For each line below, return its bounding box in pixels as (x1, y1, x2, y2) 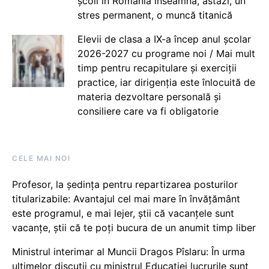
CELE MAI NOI (12, 153, 70, 163)
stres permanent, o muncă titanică (77, 8, 232, 21)
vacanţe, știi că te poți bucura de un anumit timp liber (12, 221, 256, 234)
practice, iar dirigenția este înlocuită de (77, 76, 255, 88)
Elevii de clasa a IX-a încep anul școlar (77, 32, 251, 45)
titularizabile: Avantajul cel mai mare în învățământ (12, 192, 240, 205)
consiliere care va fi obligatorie (77, 104, 219, 117)
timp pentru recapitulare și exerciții (77, 61, 237, 74)
